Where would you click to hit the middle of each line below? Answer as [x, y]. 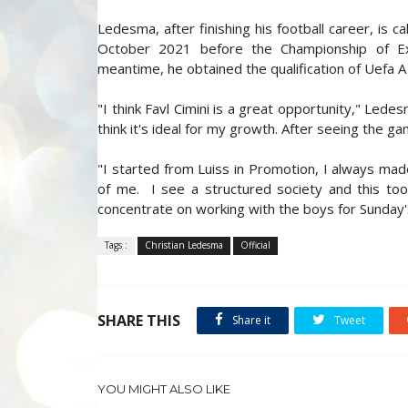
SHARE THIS [139, 321]
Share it [250, 320]
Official [255, 245]
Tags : [116, 245]
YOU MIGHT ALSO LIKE [164, 389]
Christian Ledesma [184, 245]
